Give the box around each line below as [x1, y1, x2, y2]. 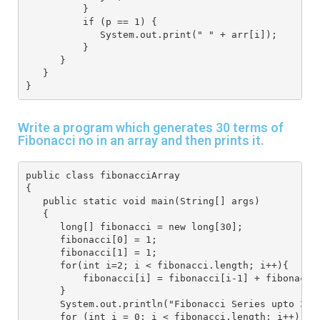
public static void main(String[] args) [25, 195, 266, 206]
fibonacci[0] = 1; [25, 234, 157, 245]
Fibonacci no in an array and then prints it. [18, 133, 264, 149]
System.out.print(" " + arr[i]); [25, 29, 277, 40]
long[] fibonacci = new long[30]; [25, 221, 243, 232]
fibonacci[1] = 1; [25, 246, 157, 258]
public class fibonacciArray [25, 169, 180, 181]
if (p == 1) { [25, 16, 157, 27]
